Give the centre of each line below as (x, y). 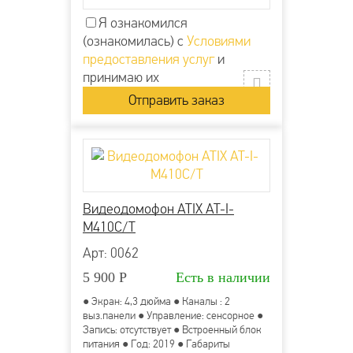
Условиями (219, 42)
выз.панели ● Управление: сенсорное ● (173, 316)
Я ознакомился (143, 24)
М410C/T (109, 228)
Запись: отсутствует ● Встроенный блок (172, 330)
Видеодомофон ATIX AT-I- (158, 210)
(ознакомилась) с (135, 42)
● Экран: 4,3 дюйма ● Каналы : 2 (156, 302)
